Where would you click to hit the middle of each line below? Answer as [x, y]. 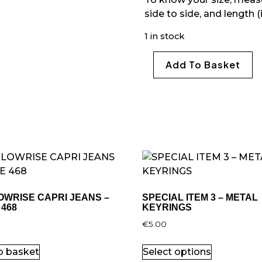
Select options [177, 252]
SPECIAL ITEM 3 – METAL [200, 198]
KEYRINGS [167, 208]
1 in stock [164, 36]
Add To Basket [203, 65]
